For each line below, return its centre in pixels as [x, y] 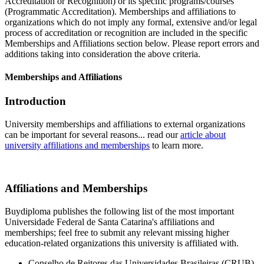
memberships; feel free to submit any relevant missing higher [117, 232]
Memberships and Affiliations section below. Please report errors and [132, 43]
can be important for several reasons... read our [93, 135]
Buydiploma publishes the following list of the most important [119, 211]
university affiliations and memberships [77, 146]
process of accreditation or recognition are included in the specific [126, 32]
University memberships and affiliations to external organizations [125, 124]
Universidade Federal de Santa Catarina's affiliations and [110, 222]
